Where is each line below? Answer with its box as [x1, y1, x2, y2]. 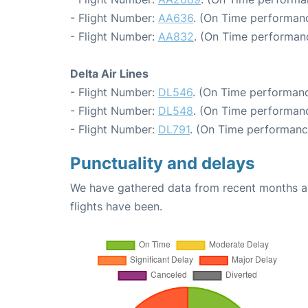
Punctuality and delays [70, 153, 254, 173]
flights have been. [70, 199, 162, 213]
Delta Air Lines [70, 67, 148, 80]
